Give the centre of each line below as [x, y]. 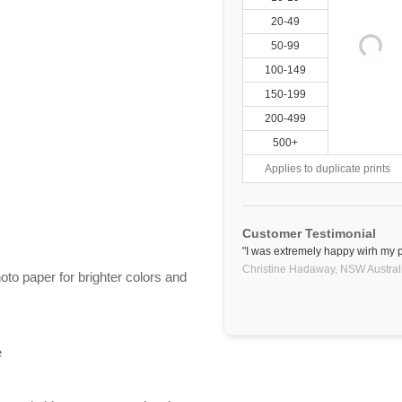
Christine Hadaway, [290, 269]
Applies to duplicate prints [328, 169]
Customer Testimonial [309, 233]
